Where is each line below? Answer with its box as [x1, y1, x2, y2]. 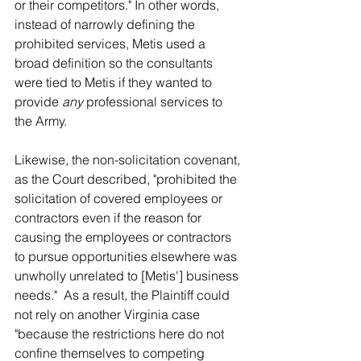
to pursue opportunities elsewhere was [15, 248, 240, 264]
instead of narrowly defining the [15, 16, 198, 32]
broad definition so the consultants [15, 55, 216, 71]
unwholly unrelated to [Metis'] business [15, 268, 242, 284]
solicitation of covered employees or [15, 190, 226, 206]
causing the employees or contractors [15, 229, 234, 245]
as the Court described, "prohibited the [15, 171, 240, 187]
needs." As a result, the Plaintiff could [15, 287, 233, 303]
